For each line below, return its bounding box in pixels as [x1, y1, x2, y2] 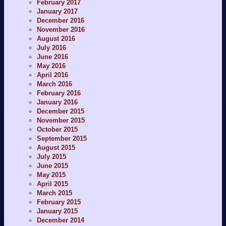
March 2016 [37, 80, 72, 88]
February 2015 [37, 198, 81, 206]
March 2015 [37, 189, 72, 197]
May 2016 [37, 62, 66, 70]
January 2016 [37, 98, 78, 106]
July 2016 [37, 43, 66, 51]
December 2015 [37, 107, 84, 115]
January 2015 [37, 207, 78, 215]
